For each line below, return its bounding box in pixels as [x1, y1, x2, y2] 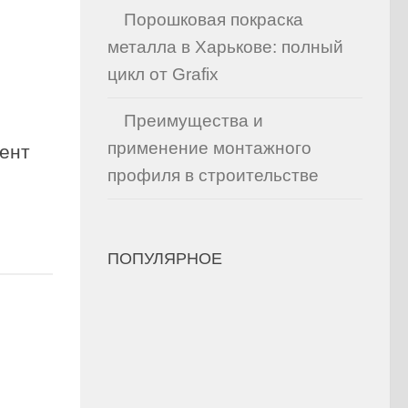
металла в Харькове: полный [107, 37, 343, 56]
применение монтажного [107, 138, 311, 158]
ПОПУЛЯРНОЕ [107, 250, 222, 268]
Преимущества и [124, 111, 263, 130]
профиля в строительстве [107, 166, 319, 185]
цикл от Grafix [107, 65, 219, 84]
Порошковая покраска [124, 10, 303, 29]
